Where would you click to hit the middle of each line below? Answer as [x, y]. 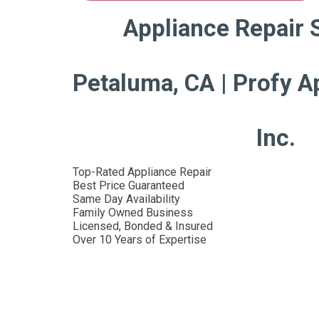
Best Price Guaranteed [129, 185]
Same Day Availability [126, 199]
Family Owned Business [133, 212]
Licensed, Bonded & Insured [143, 226]
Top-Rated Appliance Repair [142, 172]
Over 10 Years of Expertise [140, 239]
